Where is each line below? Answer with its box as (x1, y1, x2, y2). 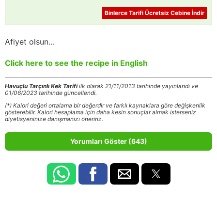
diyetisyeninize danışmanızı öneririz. (5, 115, 103, 123)
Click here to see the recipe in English (5, 58, 148, 68)
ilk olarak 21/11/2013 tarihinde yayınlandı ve (77, 82, 198, 90)
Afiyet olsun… (5, 36, 55, 46)
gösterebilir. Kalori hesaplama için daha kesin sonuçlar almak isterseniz (5, 108, 196, 116)
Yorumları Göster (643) (70, 137, 147, 145)
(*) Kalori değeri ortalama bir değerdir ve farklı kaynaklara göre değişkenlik (5, 101, 205, 109)
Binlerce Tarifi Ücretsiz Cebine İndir (105, 9, 204, 16)
